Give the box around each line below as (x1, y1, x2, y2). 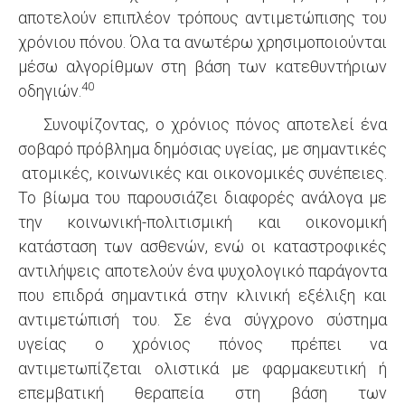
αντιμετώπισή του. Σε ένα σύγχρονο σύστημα (18, 310, 387, 329)
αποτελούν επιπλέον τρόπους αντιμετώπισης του (18, 8, 387, 27)
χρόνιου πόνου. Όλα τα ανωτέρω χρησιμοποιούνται (18, 33, 387, 52)
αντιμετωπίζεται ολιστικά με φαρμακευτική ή (18, 359, 387, 378)
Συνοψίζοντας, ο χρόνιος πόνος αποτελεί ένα (18, 115, 387, 134)
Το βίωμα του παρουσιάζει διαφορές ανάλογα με (18, 188, 387, 207)
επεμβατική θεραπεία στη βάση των (18, 383, 387, 402)
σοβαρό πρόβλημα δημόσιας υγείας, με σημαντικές (18, 139, 387, 158)
